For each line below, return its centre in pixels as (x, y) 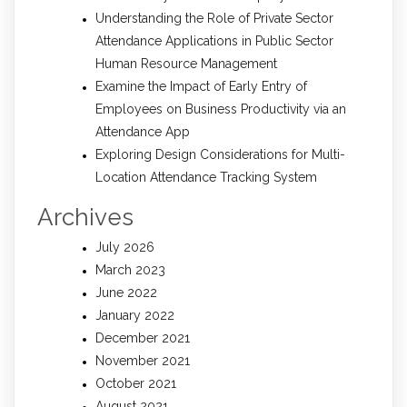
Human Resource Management (186, 64)
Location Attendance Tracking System (206, 178)
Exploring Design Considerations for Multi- (220, 155)
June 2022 (126, 293)
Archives (85, 218)
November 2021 (143, 361)
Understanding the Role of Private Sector (214, 19)
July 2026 (125, 248)
